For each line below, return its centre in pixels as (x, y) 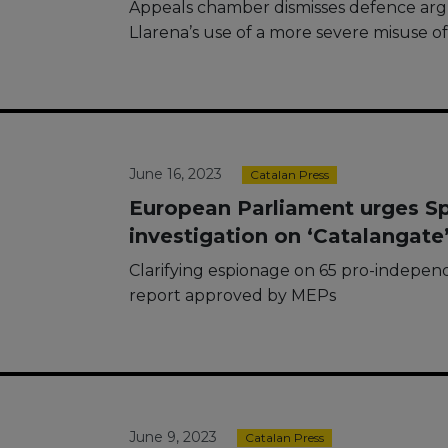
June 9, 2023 (173, 437)
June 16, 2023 (175, 174)
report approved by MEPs (232, 295)
